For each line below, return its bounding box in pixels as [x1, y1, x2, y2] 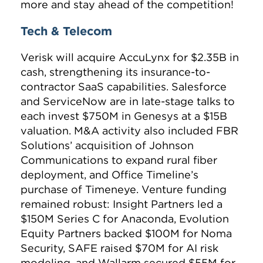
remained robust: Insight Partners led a [21, 197, 222, 211]
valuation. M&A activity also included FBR [21, 124, 238, 138]
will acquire [53, 50, 119, 65]
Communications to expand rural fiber [21, 153, 217, 167]
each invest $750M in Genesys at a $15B [21, 109, 227, 123]
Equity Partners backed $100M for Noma [21, 227, 232, 241]
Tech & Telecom [21, 23, 112, 39]
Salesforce [171, 80, 227, 94]
